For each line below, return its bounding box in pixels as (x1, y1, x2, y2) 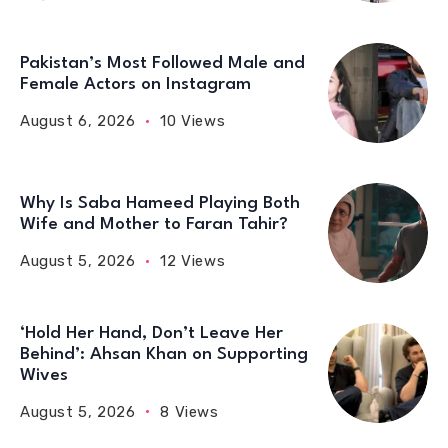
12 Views (160, 252, 226, 270)
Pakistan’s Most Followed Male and (20, 55, 305, 72)
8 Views (160, 402, 219, 421)
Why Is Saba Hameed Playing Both (20, 195, 300, 212)
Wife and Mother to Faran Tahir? (20, 216, 288, 233)
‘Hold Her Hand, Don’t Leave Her (20, 324, 283, 342)
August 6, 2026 (20, 112, 136, 130)
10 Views (160, 112, 226, 130)
